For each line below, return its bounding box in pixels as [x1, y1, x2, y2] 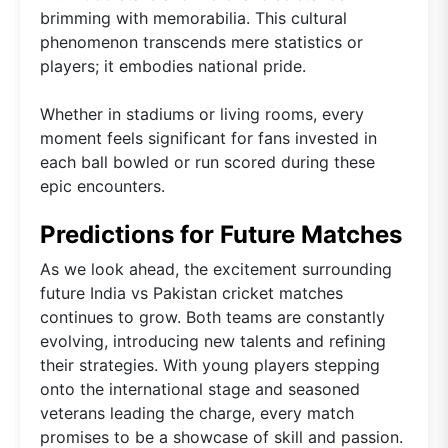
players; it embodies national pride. [40, 56, 306, 77]
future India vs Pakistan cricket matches [40, 283, 343, 304]
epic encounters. [40, 176, 165, 197]
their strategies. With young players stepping [40, 355, 380, 376]
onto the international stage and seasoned [40, 379, 360, 400]
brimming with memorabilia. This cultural [40, 8, 347, 29]
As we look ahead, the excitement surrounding [40, 259, 392, 280]
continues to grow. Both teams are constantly [40, 307, 385, 328]
